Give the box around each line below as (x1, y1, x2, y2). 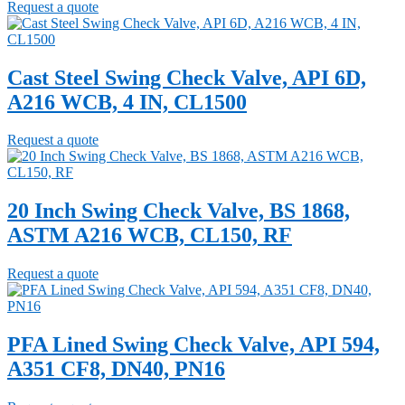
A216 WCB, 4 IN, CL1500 (7, 89, 247, 114)
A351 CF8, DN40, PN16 (7, 357, 225, 381)
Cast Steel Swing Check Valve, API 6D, (7, 65, 366, 89)
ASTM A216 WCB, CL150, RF (7, 223, 292, 248)
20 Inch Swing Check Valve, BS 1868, (7, 199, 350, 223)
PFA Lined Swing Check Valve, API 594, (7, 333, 380, 357)
